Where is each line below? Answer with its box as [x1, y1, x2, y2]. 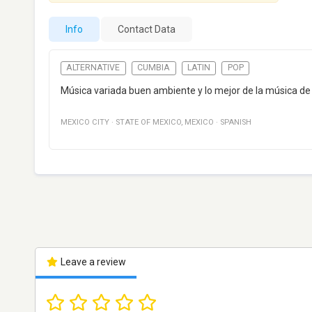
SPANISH [220, 118, 251, 127]
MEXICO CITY [61, 118, 109, 127]
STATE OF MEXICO [116, 118, 181, 127]
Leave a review [58, 256, 126, 268]
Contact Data [118, 24, 175, 35]
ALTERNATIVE [66, 63, 120, 73]
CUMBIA [137, 63, 171, 73]
